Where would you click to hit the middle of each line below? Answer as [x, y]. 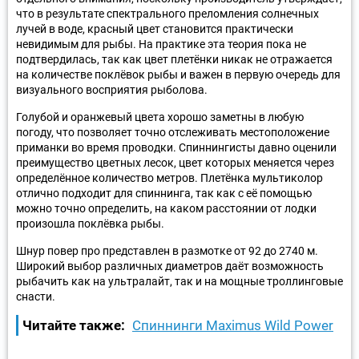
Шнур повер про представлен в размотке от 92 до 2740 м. [167, 250]
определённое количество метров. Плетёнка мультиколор [169, 177]
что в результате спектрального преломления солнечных [167, 13]
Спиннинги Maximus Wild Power [233, 325]
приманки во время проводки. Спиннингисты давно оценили [176, 147]
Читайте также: [74, 325]
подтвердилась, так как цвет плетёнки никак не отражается [174, 59]
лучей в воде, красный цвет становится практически [155, 28]
